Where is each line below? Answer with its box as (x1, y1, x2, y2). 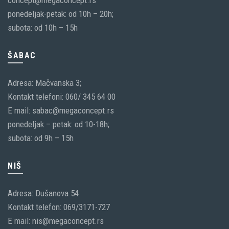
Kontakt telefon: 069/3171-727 (8, 201, 110, 212)
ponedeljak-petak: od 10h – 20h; (8, 8, 113, 19)
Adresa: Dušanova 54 (8, 188, 79, 198)
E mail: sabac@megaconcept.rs (8, 105, 114, 116)
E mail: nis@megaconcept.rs (8, 215, 104, 226)
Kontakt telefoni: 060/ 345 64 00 (8, 91, 116, 102)
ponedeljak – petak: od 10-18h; (8, 119, 109, 129)
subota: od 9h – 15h (8, 132, 74, 143)
